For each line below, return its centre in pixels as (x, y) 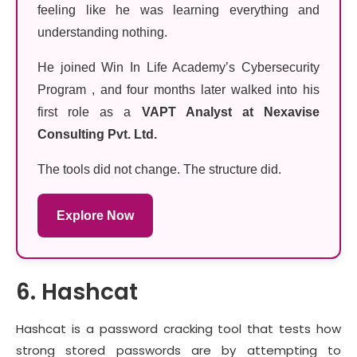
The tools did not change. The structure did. (159, 169)
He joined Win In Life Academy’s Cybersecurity (178, 67)
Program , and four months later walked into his (178, 89)
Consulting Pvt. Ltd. (97, 134)
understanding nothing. (102, 32)
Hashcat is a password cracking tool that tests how (178, 328)
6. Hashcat (77, 292)
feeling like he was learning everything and (178, 10)
